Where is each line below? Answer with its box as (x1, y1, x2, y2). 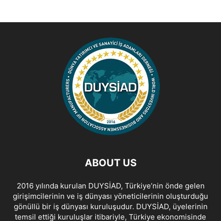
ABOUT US (84, 156, 137, 169)
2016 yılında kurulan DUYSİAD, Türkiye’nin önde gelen (16, 181, 205, 190)
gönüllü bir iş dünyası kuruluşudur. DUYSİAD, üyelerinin (13, 201, 208, 211)
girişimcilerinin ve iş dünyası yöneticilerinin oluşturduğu (13, 191, 208, 201)
